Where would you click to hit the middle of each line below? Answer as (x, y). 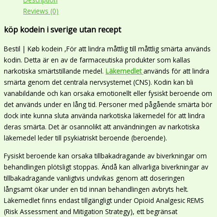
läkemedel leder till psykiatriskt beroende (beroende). (85, 138)
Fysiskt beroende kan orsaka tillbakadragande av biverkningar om (105, 155)
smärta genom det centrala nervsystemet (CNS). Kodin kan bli (99, 82)
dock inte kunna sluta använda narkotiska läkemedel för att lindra (104, 116)
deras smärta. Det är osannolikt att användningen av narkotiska (102, 127)
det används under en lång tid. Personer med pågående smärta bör (108, 105)
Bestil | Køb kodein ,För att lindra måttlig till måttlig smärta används (107, 49)
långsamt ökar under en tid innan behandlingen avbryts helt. (96, 189)
